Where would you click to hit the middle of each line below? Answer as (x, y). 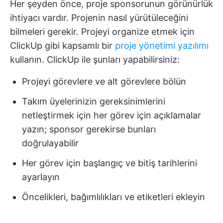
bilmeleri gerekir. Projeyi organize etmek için (102, 31)
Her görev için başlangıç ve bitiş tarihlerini (110, 163)
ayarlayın (41, 177)
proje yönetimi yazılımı (162, 45)
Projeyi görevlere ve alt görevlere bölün (104, 81)
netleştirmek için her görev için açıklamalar (111, 115)
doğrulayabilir (50, 143)
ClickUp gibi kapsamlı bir (62, 45)
